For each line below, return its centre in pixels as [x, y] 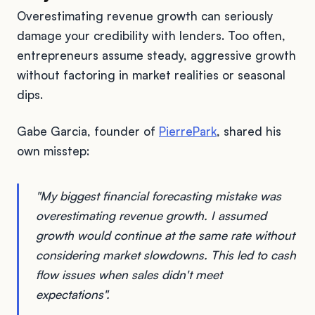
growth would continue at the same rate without [165, 235]
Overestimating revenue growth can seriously [145, 15]
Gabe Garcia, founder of [88, 131]
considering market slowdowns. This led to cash [166, 255]
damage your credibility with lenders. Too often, [151, 35]
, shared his [249, 131]
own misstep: [53, 150]
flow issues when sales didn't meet [129, 274]
